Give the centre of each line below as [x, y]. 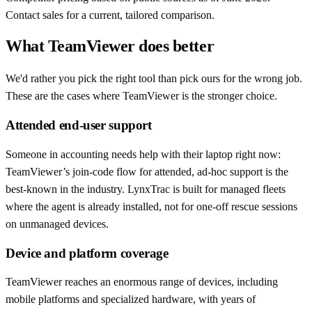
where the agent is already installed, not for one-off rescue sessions [151, 206]
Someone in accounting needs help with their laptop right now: [143, 154]
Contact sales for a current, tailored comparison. [110, 15]
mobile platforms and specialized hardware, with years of [131, 299]
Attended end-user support [79, 125]
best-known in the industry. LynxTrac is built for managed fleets [146, 189]
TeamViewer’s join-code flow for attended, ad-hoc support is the [147, 171]
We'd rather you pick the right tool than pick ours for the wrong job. [154, 79]
